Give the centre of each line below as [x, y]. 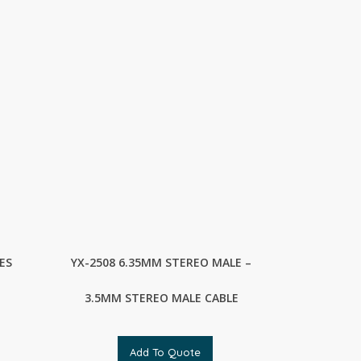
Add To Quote [166, 352]
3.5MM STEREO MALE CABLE [161, 298]
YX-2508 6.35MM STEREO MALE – [162, 262]
